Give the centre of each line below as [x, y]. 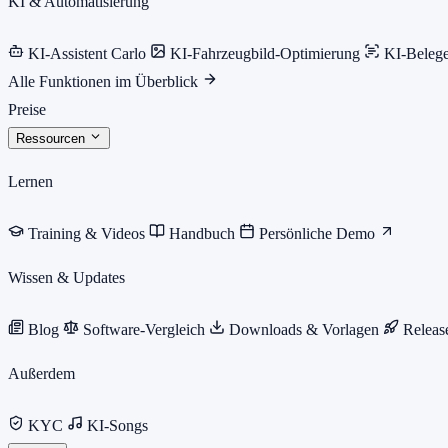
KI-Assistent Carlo [87, 53]
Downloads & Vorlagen [304, 329]
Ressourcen [52, 138]
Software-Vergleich [144, 329]
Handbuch [202, 233]
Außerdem [41, 373]
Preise [27, 109]
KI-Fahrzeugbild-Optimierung [265, 53]
